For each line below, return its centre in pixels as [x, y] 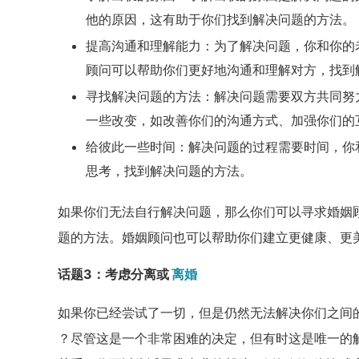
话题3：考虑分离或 [113, 274]
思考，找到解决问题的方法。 [169, 171]
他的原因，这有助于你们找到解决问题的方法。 [220, 19]
